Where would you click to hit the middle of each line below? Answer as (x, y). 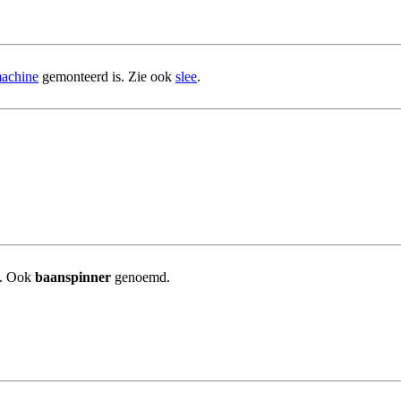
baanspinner (73, 277)
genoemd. (141, 277)
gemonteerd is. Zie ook (107, 77)
